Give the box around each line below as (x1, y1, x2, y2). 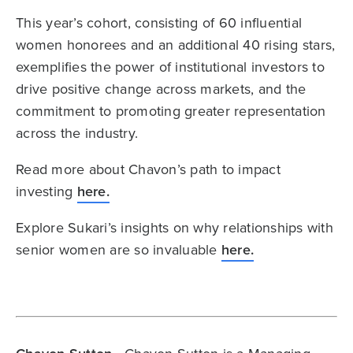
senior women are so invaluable (16, 240, 221, 261)
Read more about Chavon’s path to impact (16, 159, 281, 180)
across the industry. (16, 123, 138, 144)
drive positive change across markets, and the (16, 79, 307, 100)
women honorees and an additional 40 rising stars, (16, 35, 336, 56)
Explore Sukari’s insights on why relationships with (16, 217, 333, 239)
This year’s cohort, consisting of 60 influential (16, 13, 302, 34)
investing (16, 181, 77, 203)
